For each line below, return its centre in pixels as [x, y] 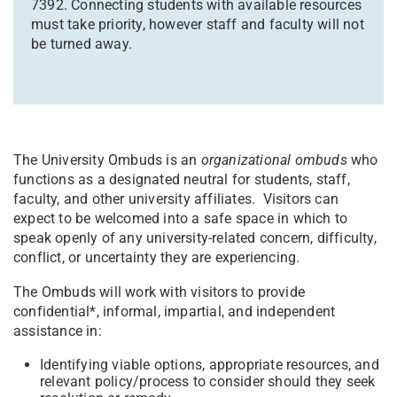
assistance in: [58, 331]
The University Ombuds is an [107, 160]
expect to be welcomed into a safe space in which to [181, 219]
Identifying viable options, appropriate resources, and [210, 365]
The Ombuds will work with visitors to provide [160, 292]
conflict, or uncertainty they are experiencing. [160, 258]
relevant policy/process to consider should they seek [208, 382]
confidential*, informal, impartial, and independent [175, 312]
